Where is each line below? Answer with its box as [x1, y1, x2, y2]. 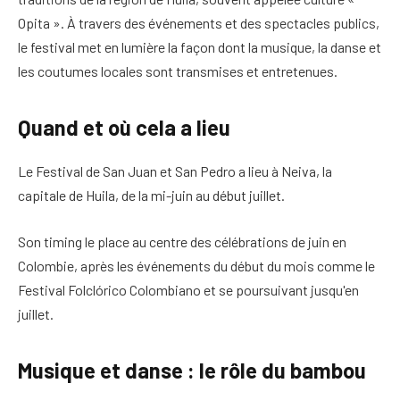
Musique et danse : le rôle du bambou [18, 357, 366, 384]
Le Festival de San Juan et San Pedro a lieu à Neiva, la [18, 162, 332, 180]
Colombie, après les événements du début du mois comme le [18, 256, 375, 274]
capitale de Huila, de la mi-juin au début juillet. [18, 187, 285, 204]
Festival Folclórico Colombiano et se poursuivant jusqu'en [18, 280, 359, 298]
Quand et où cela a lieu [18, 114, 230, 141]
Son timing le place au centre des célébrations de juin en [18, 232, 346, 250]
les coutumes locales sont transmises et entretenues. [18, 62, 337, 80]
